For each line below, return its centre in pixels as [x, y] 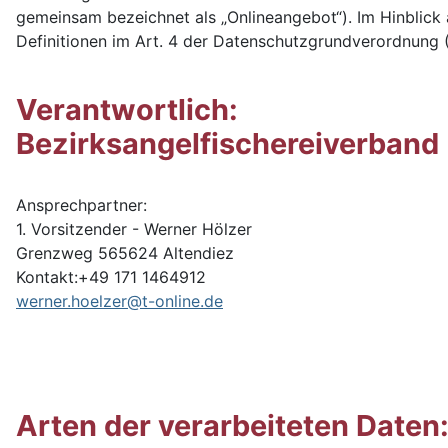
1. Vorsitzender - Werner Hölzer [134, 229]
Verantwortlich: [130, 109]
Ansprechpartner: [81, 205]
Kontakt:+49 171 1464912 [111, 277]
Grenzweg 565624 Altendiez [125, 253]
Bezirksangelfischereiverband [227, 143]
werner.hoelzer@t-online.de [119, 301]
